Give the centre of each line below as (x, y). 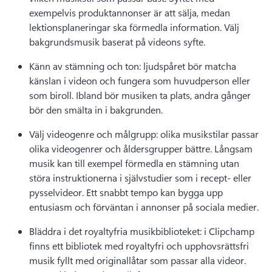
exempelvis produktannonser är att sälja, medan (130, 12)
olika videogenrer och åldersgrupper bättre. (122, 148)
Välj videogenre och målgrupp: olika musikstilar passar (144, 134)
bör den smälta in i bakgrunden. (97, 110)
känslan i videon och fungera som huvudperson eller (140, 80)
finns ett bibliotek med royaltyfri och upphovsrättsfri (139, 246)
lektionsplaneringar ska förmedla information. (127, 27)
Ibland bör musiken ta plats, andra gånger (163, 95)
